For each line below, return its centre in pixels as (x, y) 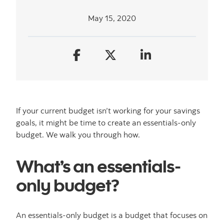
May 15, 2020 (112, 18)
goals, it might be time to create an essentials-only (106, 123)
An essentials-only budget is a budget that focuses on (112, 215)
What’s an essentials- (98, 166)
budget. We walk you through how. (78, 135)
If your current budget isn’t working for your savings (108, 111)
